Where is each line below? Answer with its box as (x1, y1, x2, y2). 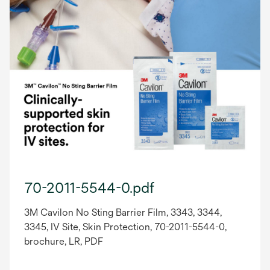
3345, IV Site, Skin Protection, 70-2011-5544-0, (24, 221, 227, 233)
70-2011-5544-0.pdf (24, 179, 155, 196)
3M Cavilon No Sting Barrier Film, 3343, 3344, (24, 207, 222, 219)
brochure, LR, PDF (24, 236, 103, 248)
